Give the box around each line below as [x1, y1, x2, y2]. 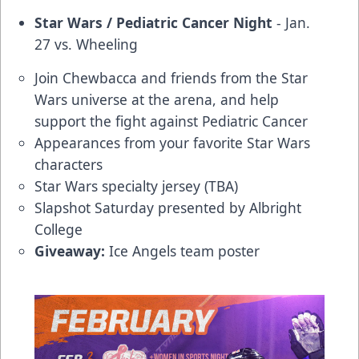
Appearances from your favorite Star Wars [34, 132, 310, 152]
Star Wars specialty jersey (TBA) [34, 175, 238, 196]
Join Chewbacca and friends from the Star [34, 67, 308, 87]
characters [34, 154, 103, 174]
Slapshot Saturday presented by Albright [34, 197, 301, 217]
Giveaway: [34, 240, 105, 260]
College [34, 219, 83, 239]
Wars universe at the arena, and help [34, 89, 279, 109]
